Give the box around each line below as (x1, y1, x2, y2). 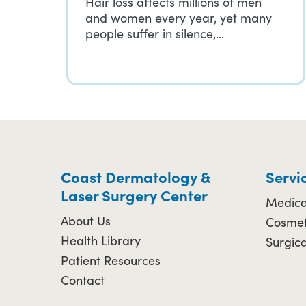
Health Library (61, 232, 141, 249)
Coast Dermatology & (61, 166, 210, 187)
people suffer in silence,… (85, 25, 224, 42)
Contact (61, 272, 105, 288)
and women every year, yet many (85, 10, 272, 26)
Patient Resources (61, 252, 161, 268)
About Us (61, 212, 111, 229)
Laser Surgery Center (61, 184, 208, 206)
